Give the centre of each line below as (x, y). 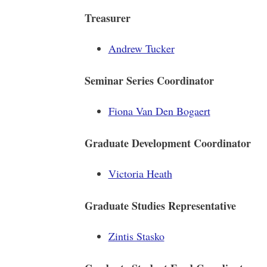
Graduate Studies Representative (160, 206)
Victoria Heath (140, 173)
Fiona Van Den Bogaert (159, 111)
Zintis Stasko (136, 236)
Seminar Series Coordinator (149, 80)
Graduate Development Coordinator (167, 143)
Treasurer (107, 18)
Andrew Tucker (141, 48)
